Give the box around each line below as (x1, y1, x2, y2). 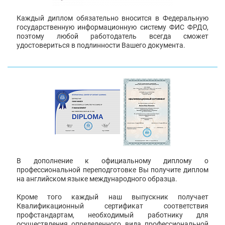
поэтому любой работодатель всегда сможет (17, 32, 208, 40)
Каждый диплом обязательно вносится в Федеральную (17, 14, 208, 22)
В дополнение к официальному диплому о (17, 156, 208, 165)
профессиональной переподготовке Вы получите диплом (17, 165, 208, 174)
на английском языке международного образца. (17, 174, 177, 183)
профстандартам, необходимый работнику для (17, 210, 208, 219)
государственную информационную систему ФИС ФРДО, (17, 23, 208, 31)
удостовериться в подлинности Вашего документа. (17, 41, 185, 49)
